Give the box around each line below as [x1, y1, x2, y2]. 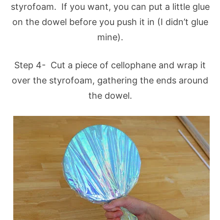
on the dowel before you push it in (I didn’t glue [12, 16, 208, 27]
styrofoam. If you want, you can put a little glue [10, 1, 210, 12]
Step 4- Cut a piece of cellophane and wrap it [14, 59, 206, 70]
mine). [97, 31, 123, 42]
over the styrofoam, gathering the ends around [12, 75, 208, 85]
